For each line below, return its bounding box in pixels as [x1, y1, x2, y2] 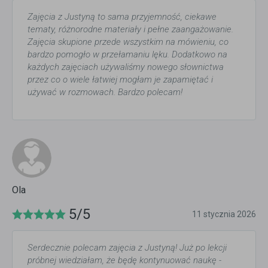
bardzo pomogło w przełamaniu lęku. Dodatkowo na [28, 49, 227, 60]
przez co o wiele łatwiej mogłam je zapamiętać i [28, 74, 213, 86]
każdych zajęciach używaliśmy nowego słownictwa [28, 62, 224, 73]
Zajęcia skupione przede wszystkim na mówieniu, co [28, 36, 229, 48]
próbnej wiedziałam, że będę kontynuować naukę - [28, 255, 221, 266]
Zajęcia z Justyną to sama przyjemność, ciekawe [28, 11, 217, 23]
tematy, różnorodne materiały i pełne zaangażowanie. [28, 24, 233, 35]
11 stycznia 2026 [192, 209, 256, 220]
